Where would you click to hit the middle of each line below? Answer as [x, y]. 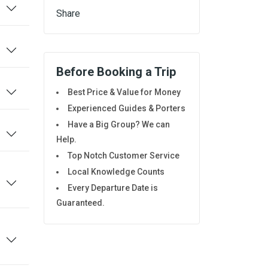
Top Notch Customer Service [124, 156]
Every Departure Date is [113, 188]
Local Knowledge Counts [116, 172]
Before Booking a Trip [116, 72]
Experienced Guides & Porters [127, 109]
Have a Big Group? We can [119, 125]
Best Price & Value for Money [124, 92]
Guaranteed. [80, 203]
